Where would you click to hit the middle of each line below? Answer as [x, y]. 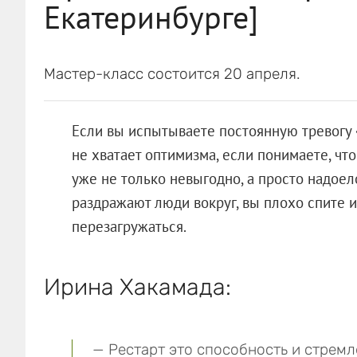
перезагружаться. [129, 226]
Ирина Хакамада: [137, 286]
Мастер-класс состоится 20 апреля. [172, 73]
